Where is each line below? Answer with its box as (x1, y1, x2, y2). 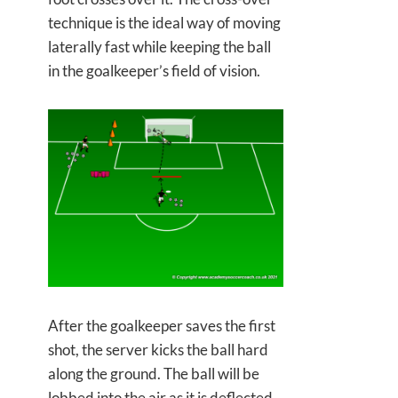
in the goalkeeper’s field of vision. (48, 60, 260, 80)
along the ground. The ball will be (48, 364, 259, 384)
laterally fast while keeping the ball (48, 36, 271, 56)
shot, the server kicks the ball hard (48, 340, 268, 360)
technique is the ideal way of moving (48, 12, 281, 32)
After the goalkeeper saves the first (48, 316, 275, 336)
